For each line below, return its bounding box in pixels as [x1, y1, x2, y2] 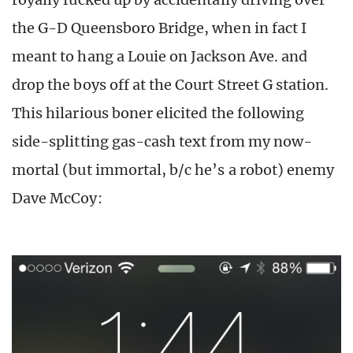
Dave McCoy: [12, 189, 102, 208]
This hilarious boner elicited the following [12, 104, 305, 123]
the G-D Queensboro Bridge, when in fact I [12, 19, 307, 38]
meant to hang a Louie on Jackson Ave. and [12, 47, 308, 66]
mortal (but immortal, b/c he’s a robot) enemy [12, 161, 335, 180]
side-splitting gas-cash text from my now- [12, 132, 313, 151]
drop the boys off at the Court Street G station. [12, 76, 329, 95]
